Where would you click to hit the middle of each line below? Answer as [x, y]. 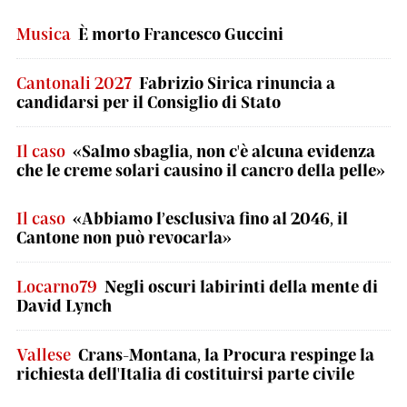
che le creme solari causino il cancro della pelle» [201, 170]
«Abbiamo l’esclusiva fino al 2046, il [210, 218]
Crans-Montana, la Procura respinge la [226, 354]
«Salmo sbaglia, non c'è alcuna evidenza [224, 151]
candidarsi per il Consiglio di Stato [149, 102]
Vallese [44, 354]
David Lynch [64, 305]
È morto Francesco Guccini [181, 34]
